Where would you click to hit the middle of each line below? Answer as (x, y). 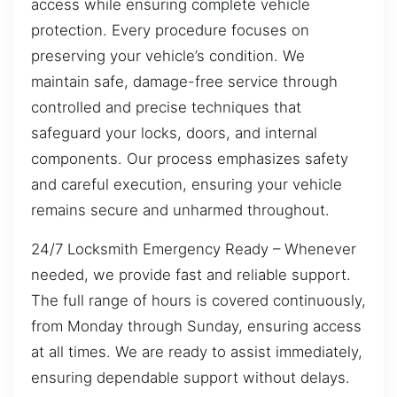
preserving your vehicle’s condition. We (168, 56)
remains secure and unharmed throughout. (180, 210)
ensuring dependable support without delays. (191, 377)
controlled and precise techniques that (166, 108)
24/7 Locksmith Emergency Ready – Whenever (194, 249)
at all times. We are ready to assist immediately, (197, 351)
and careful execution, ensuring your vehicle (187, 185)
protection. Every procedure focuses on (170, 31)
